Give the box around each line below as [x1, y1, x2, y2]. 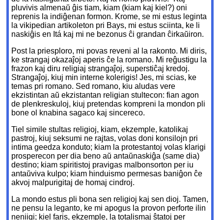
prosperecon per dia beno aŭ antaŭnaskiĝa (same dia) [11, 152, 200, 161]
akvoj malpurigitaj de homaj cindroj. [11, 178, 135, 187]
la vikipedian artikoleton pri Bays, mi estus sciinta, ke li [11, 21, 200, 30]
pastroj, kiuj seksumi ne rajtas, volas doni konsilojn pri [11, 134, 198, 143]
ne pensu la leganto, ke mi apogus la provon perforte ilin [11, 204, 206, 213]
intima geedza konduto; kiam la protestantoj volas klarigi [11, 143, 206, 152]
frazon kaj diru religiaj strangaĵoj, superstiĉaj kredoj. [11, 64, 190, 73]
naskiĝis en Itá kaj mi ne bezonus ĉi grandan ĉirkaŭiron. [11, 30, 204, 39]
